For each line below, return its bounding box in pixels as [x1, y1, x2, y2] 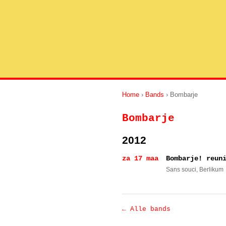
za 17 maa [122, 154, 158, 162]
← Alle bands [122, 205, 171, 213]
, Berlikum [196, 166, 223, 173]
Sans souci [166, 166, 196, 173]
